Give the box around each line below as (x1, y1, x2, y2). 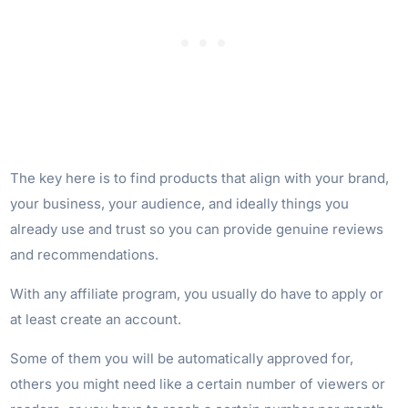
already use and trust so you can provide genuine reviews (10, 219, 384, 238)
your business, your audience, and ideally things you (10, 194, 350, 212)
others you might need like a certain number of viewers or (10, 374, 386, 393)
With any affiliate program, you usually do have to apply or (10, 284, 384, 302)
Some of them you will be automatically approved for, (10, 349, 354, 367)
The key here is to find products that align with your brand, (10, 168, 390, 187)
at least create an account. (10, 310, 182, 328)
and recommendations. (10, 245, 159, 263)
